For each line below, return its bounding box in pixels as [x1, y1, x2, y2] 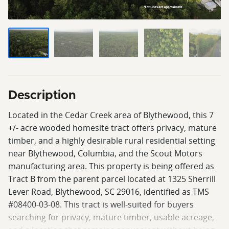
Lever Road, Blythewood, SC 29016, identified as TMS [8, 186, 209, 197]
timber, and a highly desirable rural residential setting [8, 134, 215, 146]
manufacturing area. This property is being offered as [8, 160, 214, 172]
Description [8, 89, 76, 102]
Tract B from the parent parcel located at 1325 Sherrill [8, 173, 216, 185]
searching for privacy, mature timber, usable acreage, [8, 211, 214, 223]
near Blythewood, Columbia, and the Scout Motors [8, 147, 202, 159]
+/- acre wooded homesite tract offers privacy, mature [8, 122, 217, 133]
